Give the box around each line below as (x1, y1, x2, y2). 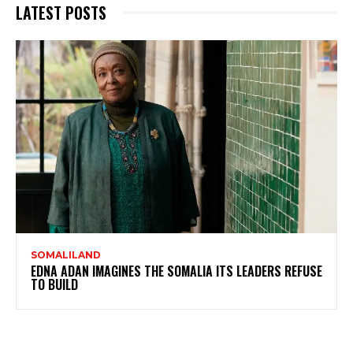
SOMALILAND (31, 248, 101, 261)
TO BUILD (31, 274, 78, 294)
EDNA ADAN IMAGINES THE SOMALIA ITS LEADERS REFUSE (31, 261, 322, 281)
